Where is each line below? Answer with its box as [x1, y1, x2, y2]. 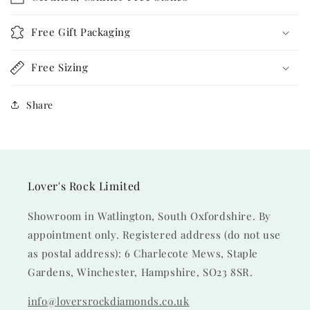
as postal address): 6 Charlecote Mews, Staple [28, 246, 259, 260]
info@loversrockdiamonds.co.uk [28, 294, 190, 308]
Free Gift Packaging [31, 24, 131, 39]
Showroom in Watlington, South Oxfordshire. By [28, 209, 272, 223]
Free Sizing [31, 60, 89, 74]
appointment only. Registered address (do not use [28, 228, 281, 241]
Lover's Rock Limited [28, 179, 140, 193]
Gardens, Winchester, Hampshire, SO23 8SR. [28, 265, 253, 279]
